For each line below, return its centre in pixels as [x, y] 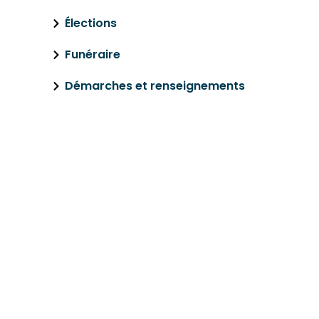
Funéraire [93, 54]
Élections [91, 23]
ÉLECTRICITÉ [137, 158]
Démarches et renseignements [155, 86]
